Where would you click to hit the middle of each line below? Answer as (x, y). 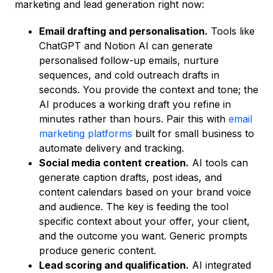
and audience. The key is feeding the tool (134, 207)
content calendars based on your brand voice (145, 192)
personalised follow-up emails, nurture (129, 61)
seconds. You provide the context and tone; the (149, 90)
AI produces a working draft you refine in (135, 105)
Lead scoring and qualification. (114, 265)
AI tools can (218, 163)
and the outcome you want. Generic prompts (143, 236)
